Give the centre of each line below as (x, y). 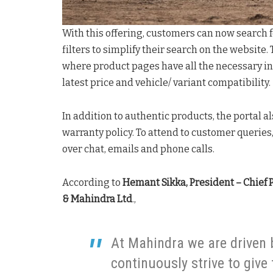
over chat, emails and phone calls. (138, 149)
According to (92, 182)
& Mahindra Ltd (97, 199)
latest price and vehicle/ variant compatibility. (166, 82)
